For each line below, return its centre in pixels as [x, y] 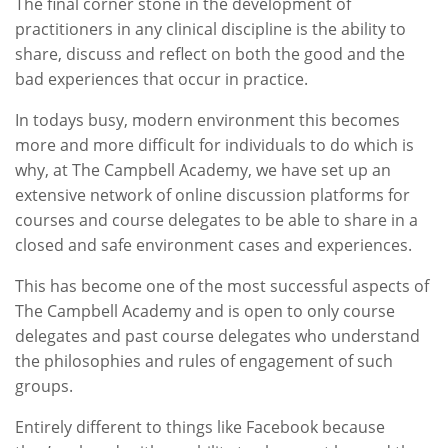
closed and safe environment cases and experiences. [213, 245]
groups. [44, 386]
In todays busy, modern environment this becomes [207, 120]
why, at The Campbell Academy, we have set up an [203, 170]
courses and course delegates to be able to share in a [216, 220]
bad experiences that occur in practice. [161, 79]
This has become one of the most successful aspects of [222, 286]
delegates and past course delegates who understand [217, 336]
